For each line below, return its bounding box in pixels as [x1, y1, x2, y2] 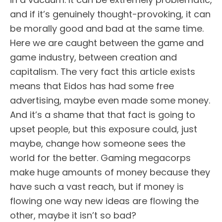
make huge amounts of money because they [10, 166, 210, 178]
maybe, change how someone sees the [10, 137, 185, 150]
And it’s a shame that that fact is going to [10, 108, 195, 121]
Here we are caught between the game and [10, 36, 204, 49]
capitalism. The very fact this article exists [10, 65, 195, 78]
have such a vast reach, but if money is [10, 180, 184, 193]
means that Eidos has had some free [10, 79, 174, 92]
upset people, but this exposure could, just [10, 122, 197, 135]
